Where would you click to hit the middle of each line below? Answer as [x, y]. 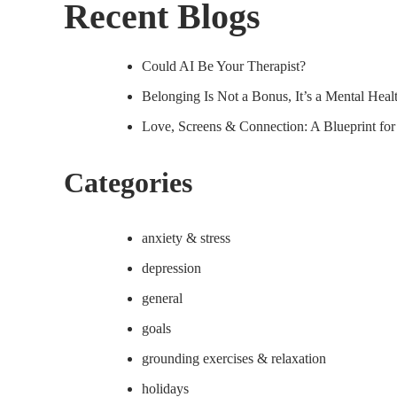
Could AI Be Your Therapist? [224, 66]
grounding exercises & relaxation [234, 358]
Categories [128, 182]
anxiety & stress [186, 237]
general [162, 298]
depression [171, 268]
